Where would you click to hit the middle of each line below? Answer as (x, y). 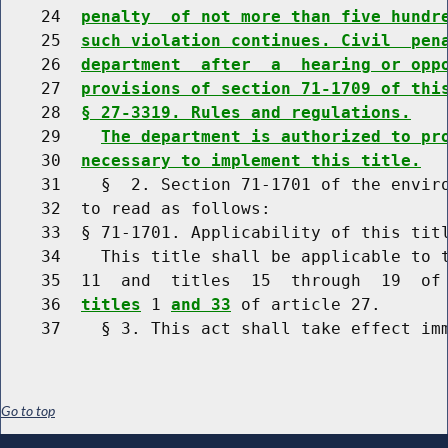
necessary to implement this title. (251, 160)
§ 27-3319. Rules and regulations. (246, 112)
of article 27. (306, 304)
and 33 (201, 304)
